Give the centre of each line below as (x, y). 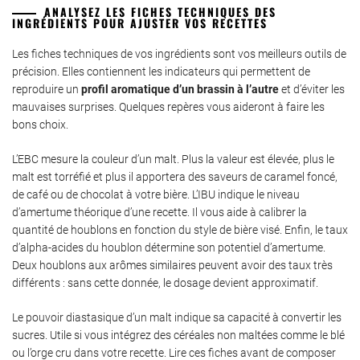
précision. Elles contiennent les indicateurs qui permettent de (161, 72)
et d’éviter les (312, 90)
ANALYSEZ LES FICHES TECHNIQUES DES (160, 12)
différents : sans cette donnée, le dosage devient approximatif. (165, 283)
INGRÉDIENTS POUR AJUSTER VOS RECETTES (140, 23)
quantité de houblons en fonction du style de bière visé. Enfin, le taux (180, 230)
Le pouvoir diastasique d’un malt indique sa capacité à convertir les (177, 318)
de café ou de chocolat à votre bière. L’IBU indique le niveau (156, 195)
